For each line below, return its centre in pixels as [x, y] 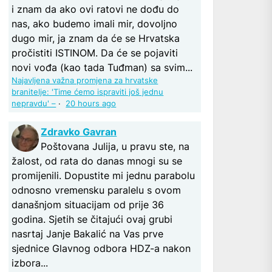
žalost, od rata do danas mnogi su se [97, 161]
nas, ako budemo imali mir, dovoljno [95, 23]
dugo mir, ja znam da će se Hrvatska [96, 38]
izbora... [30, 263]
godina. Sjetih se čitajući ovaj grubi [92, 219]
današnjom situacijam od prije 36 [88, 204]
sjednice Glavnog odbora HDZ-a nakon [101, 248]
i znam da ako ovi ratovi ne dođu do [96, 9]
